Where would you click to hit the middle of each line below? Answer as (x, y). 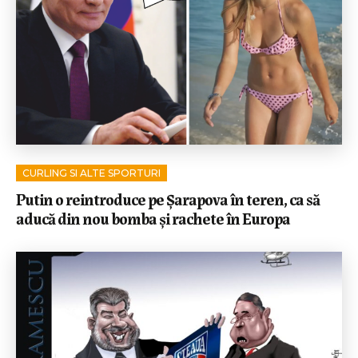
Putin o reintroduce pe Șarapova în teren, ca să (168, 199)
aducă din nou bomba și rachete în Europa (153, 218)
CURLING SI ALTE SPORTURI (91, 173)
